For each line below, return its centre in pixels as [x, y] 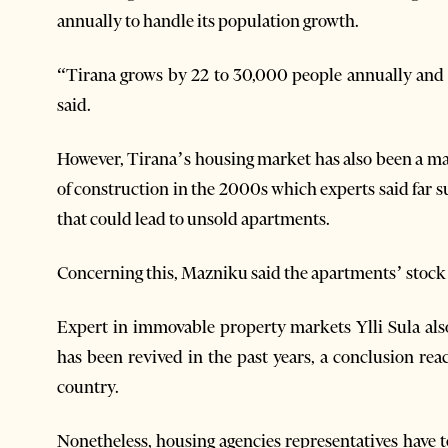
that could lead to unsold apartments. [193, 219]
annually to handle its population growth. [208, 21]
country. [88, 387]
